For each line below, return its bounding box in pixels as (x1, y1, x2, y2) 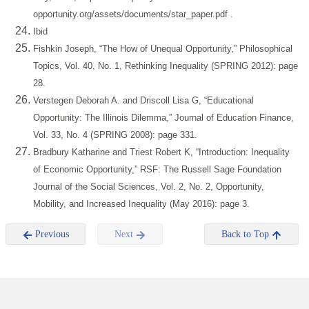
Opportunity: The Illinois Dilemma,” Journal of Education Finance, (33, 112, 294, 123)
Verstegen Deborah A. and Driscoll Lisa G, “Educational (33, 95, 254, 106)
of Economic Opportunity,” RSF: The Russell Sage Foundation (33, 164, 281, 175)
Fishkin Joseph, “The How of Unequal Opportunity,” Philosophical (33, 43, 292, 54)
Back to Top (221, 229, 272, 240)
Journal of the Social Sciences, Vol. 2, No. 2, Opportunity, (33, 181, 264, 192)
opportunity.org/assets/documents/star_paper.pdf (33, 9, 230, 20)
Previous (32, 229, 69, 240)
